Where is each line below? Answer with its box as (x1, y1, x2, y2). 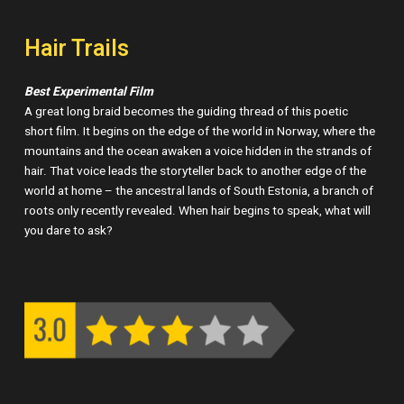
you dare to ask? (24, 221, 114, 240)
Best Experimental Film (24, 82, 154, 101)
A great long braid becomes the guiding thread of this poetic (24, 102, 349, 121)
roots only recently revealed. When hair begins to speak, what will (24, 201, 372, 220)
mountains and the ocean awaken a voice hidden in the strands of (24, 142, 372, 161)
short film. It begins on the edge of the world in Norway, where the (24, 122, 376, 141)
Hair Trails (24, 32, 130, 66)
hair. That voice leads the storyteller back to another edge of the (24, 161, 367, 180)
